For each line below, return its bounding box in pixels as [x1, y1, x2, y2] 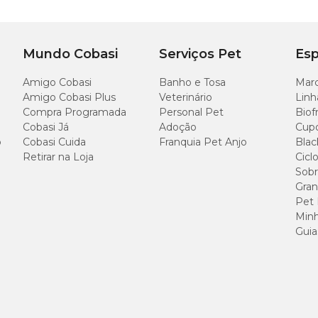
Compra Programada [23, 106, 126, 119]
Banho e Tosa [159, 76, 226, 89]
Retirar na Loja [23, 150, 94, 163]
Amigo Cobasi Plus [23, 91, 116, 104]
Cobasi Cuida [23, 136, 86, 148]
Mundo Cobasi [23, 46, 118, 62]
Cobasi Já [23, 121, 69, 133]
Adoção [159, 121, 197, 133]
